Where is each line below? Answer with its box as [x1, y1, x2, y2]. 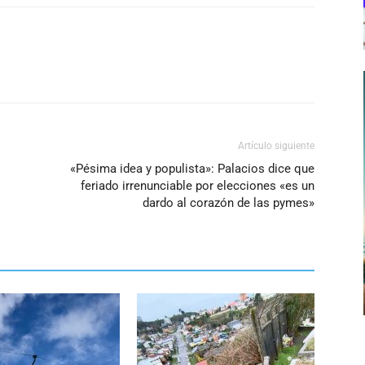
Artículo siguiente [238, 140, 314, 152]
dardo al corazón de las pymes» [143, 196, 314, 210]
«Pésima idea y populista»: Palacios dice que [70, 161, 314, 176]
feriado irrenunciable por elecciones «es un [81, 178, 314, 193]
